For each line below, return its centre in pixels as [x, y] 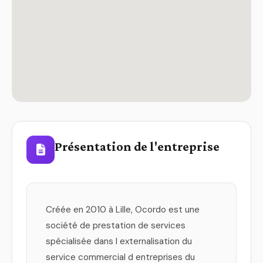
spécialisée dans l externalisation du [119, 241]
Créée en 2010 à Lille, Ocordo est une [123, 209]
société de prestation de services [116, 225]
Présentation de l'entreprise [137, 146]
